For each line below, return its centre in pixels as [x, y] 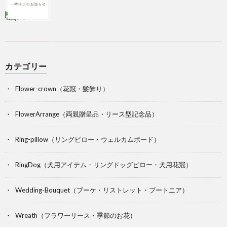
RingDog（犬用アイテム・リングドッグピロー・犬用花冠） [104, 165]
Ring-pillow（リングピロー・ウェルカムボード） [88, 140]
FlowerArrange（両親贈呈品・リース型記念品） [87, 114]
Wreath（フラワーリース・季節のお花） [76, 216]
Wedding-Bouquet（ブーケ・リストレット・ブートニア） [102, 190]
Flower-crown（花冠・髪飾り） [62, 89]
